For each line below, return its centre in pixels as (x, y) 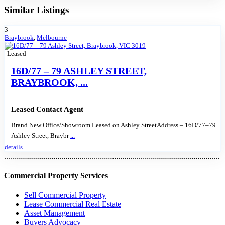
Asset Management (54, 213)
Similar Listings (36, 10)
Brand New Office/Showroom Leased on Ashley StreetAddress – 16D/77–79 (114, 125)
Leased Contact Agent (47, 109)
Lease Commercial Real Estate (73, 204)
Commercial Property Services (56, 175)
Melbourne (52, 38)
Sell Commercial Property (65, 195)
